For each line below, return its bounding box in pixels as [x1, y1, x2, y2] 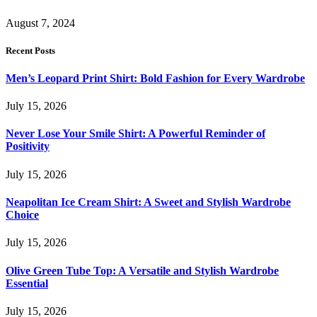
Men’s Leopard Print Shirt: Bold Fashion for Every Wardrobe [6, 71, 305, 84]
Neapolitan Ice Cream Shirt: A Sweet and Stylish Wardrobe [6, 196, 291, 209]
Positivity [6, 140, 50, 153]
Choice [6, 209, 39, 221]
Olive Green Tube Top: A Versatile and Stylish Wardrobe [6, 264, 279, 277]
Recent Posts [6, 45, 55, 56]
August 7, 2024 [6, 16, 75, 29]
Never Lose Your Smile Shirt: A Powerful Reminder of [6, 127, 265, 140]
